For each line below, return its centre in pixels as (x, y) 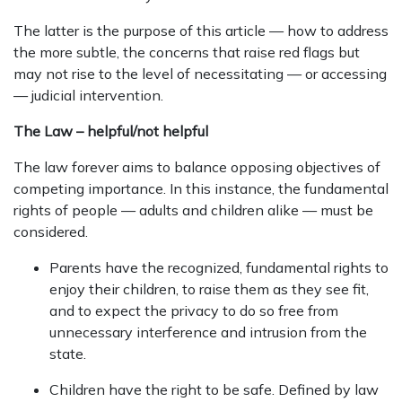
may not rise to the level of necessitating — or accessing (200, 74)
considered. (51, 232)
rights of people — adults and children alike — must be (193, 210)
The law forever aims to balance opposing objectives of (197, 167)
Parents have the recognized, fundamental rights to (219, 268)
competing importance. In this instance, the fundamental (201, 189)
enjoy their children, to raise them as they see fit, (209, 289)
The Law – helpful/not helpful (111, 131)
